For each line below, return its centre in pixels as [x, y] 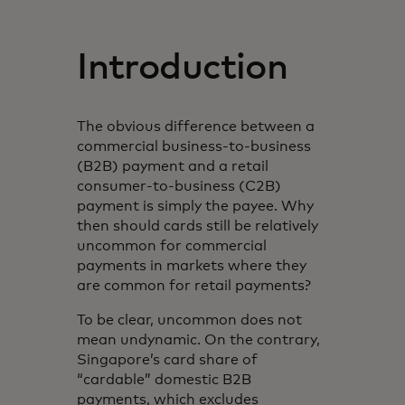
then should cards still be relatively [198, 226]
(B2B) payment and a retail [173, 166]
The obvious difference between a [196, 126]
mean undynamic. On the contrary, [199, 339]
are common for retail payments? [194, 285]
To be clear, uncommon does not [190, 320]
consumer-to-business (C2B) [179, 186]
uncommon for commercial [172, 245]
